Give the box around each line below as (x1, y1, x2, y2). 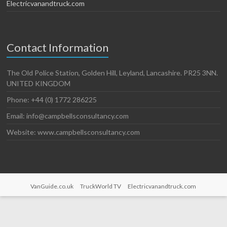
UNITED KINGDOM (7, 79, 71, 88)
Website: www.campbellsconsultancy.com (7, 127, 140, 136)
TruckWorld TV (80, 182, 122, 190)
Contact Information (7, 40, 109, 54)
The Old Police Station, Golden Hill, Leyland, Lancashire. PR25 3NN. (7, 68, 218, 77)
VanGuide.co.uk (30, 182, 74, 190)
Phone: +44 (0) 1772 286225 (7, 95, 97, 104)
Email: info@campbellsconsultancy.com (7, 111, 129, 120)
